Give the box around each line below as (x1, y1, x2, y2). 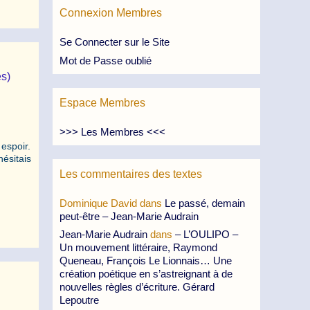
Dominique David (60, 197, 137, 209)
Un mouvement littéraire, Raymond (60, 241, 217, 253)
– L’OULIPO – (175, 228, 238, 240)
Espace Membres (60, 96, 145, 109)
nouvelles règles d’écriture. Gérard (60, 281, 215, 293)
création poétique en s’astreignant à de (60, 268, 232, 280)
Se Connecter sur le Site (60, 36, 170, 48)
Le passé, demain (165, 197, 245, 209)
